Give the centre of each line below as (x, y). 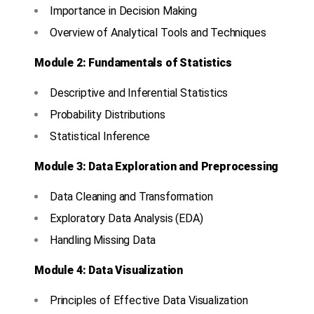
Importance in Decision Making (123, 11)
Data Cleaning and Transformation (131, 197)
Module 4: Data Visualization (109, 271)
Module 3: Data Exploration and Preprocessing (157, 167)
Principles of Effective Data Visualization (149, 301)
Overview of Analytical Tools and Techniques (158, 33)
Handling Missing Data (103, 240)
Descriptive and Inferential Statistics (139, 93)
